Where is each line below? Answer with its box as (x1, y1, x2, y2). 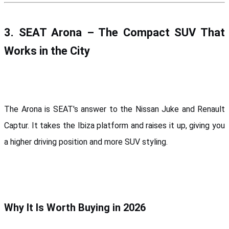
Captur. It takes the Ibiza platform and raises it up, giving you (4, 120, 225, 130)
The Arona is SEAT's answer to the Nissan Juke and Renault (4, 104, 225, 114)
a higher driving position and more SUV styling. (4, 136, 168, 147)
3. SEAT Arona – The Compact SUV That (4, 26, 225, 39)
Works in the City (4, 44, 90, 57)
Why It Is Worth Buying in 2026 (4, 201, 146, 214)
